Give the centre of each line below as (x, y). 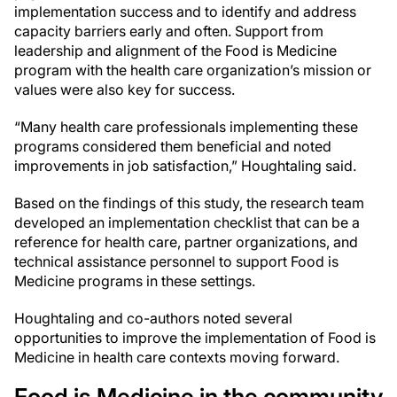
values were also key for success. (125, 90)
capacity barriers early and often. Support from (169, 31)
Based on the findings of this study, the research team (189, 203)
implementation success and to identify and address (185, 12)
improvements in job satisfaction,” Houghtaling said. (185, 166)
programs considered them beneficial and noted (173, 146)
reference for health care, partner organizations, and (186, 242)
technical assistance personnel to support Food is (176, 261)
